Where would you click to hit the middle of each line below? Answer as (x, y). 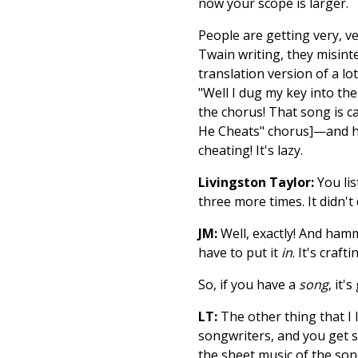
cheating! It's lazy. (251, 151)
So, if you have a (249, 285)
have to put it (240, 253)
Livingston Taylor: (258, 183)
